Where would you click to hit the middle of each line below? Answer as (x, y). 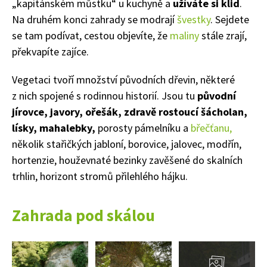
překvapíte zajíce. (50, 51)
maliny (186, 35)
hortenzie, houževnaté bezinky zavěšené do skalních (127, 160)
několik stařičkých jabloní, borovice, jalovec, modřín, (127, 144)
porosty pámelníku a (143, 128)
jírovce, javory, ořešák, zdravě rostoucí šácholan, (130, 111)
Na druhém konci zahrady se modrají (93, 19)
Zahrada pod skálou (83, 215)
